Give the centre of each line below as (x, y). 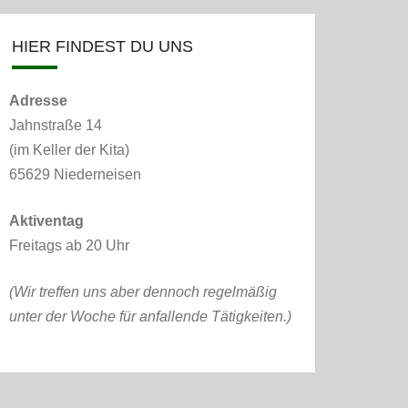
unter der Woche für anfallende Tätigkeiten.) (150, 316)
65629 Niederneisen (75, 174)
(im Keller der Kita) (69, 150)
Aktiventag (46, 221)
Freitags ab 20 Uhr (69, 245)
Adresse (38, 101)
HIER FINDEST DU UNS (102, 46)
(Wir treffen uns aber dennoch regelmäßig (143, 292)
